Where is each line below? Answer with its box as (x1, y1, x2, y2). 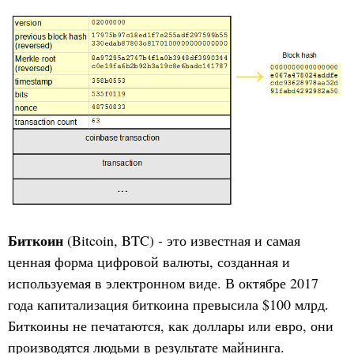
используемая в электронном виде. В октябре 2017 (8, 273, 318, 293)
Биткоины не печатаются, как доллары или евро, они (8, 316, 333, 336)
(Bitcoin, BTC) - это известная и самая (63, 231, 300, 250)
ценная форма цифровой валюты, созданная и (8, 252, 290, 272)
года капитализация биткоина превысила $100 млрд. (8, 295, 329, 314)
